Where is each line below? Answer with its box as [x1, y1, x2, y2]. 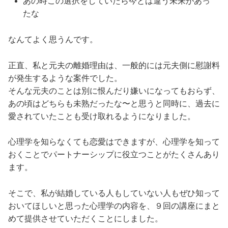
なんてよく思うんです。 [8, 35, 98, 44]
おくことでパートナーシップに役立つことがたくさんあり [8, 150, 220, 159]
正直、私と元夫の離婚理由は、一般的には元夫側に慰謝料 [8, 61, 220, 70]
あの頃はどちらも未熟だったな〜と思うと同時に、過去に [8, 99, 220, 108]
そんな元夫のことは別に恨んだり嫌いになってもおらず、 [8, 86, 220, 95]
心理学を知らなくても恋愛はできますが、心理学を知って [8, 137, 220, 147]
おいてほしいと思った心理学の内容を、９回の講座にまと [8, 201, 220, 210]
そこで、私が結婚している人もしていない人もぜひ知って [8, 188, 220, 197]
